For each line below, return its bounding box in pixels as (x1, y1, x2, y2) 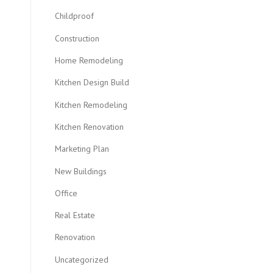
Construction (55, 32, 99, 44)
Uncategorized (55, 253, 108, 265)
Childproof (55, 10, 94, 22)
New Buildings (55, 165, 107, 177)
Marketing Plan (55, 143, 109, 155)
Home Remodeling (55, 54, 123, 66)
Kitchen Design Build (55, 77, 129, 88)
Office (55, 187, 77, 199)
